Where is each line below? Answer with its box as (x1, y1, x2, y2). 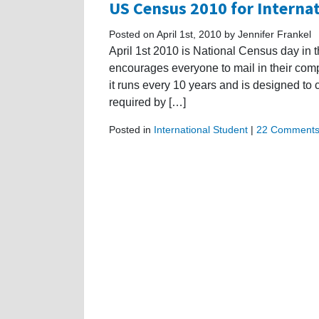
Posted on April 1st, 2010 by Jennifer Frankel (109, 28, 311, 40)
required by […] (109, 95, 186, 108)
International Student (154, 123, 248, 135)
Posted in (109, 123, 154, 135)
